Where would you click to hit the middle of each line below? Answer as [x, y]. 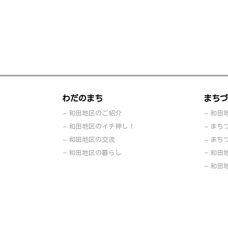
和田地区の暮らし [95, 153]
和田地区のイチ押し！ [102, 127]
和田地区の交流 [92, 140]
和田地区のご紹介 [95, 113]
